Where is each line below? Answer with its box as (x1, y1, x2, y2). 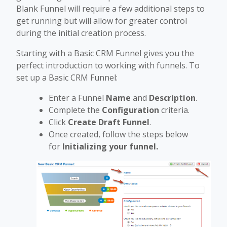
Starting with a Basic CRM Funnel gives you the (16, 48, 194, 59)
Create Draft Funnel (68, 117, 149, 128)
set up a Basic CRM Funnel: (16, 72, 118, 84)
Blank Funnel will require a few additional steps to (16, 3, 205, 15)
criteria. (159, 104, 190, 116)
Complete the (49, 104, 102, 116)
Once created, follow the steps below (49, 129, 188, 140)
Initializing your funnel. (62, 141, 158, 153)
